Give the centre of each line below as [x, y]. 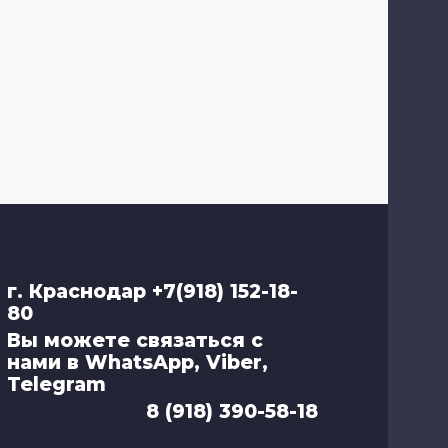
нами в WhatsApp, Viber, [137, 362]
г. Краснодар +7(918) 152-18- [152, 291]
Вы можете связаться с [134, 340]
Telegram [56, 384]
